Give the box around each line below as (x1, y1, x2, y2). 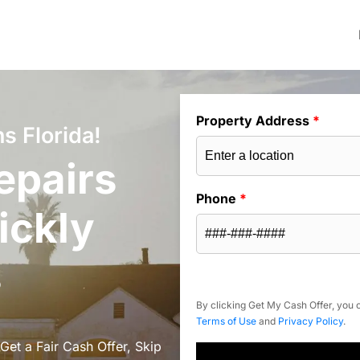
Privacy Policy (278, 315, 343, 328)
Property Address (196, 112, 313, 129)
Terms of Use (196, 315, 256, 328)
